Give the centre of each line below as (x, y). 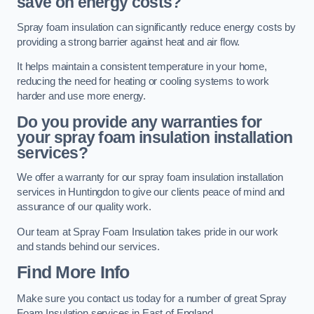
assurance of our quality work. (84, 207)
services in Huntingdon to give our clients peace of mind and (151, 192)
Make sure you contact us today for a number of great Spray (152, 298)
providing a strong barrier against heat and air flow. (129, 42)
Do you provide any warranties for (139, 122)
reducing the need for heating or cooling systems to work (143, 82)
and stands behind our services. (88, 246)
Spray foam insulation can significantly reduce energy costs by (156, 27)
